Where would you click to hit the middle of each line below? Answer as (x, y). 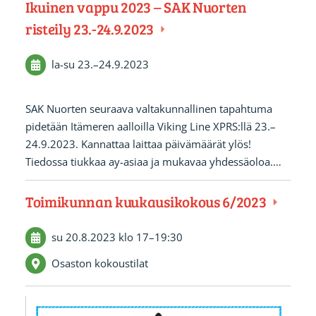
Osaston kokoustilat (99, 263)
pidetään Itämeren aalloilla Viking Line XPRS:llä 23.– (150, 127)
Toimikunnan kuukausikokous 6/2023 (147, 201)
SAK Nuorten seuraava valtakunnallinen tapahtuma (148, 109)
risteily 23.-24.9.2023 (91, 28)
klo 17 (133, 237)
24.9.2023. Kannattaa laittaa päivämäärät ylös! (138, 144)
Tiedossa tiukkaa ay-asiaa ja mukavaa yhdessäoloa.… (153, 162)
